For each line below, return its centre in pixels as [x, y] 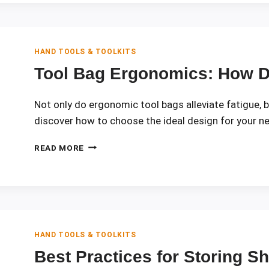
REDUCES [104, 207]
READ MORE [59, 147]
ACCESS [101, 37]
